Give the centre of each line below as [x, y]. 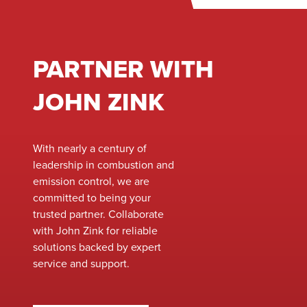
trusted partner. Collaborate [98, 214]
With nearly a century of [90, 148]
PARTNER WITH [123, 69]
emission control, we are [91, 181]
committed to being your [92, 198]
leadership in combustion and [103, 165]
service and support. [83, 263]
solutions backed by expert [97, 247]
